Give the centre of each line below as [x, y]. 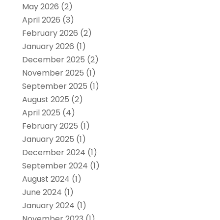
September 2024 [55, 166]
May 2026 [40, 7]
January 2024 [48, 206]
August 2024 [46, 179]
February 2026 [50, 33]
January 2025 [48, 139]
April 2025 [41, 113]
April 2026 [41, 20]
